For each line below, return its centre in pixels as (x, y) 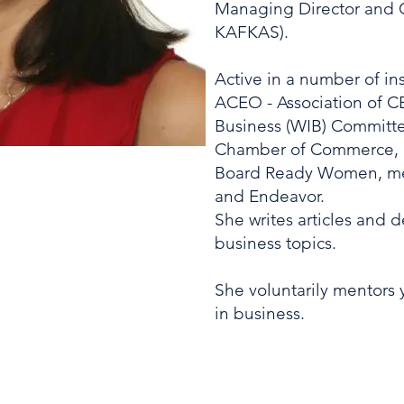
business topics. (278, 243)
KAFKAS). (252, 32)
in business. (260, 313)
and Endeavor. (270, 196)
